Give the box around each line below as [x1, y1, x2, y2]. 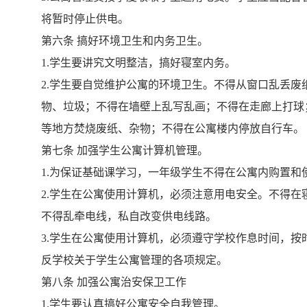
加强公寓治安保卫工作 [77, 276, 187, 288]
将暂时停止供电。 [41, 13, 130, 25]
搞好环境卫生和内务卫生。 [77, 35, 209, 47]
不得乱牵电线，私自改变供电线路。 [41, 210, 217, 222]
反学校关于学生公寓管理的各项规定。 [41, 254, 228, 266]
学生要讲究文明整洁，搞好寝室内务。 [49, 57, 236, 69]
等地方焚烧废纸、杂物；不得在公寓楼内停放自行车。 [41, 123, 305, 134]
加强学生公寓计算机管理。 [77, 145, 209, 156]
